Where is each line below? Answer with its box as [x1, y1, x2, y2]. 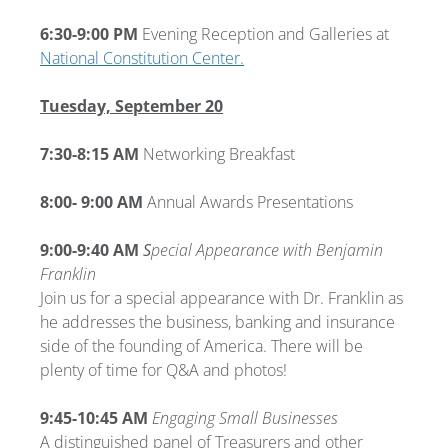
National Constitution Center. [40, 46, 244, 69]
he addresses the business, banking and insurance [40, 310, 395, 333]
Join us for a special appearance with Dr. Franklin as [40, 286, 403, 309]
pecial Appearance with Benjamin [151, 238, 383, 261]
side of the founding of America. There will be [40, 334, 363, 357]
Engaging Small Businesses [152, 406, 338, 429]
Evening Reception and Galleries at [138, 22, 389, 45]
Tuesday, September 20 [40, 94, 223, 117]
